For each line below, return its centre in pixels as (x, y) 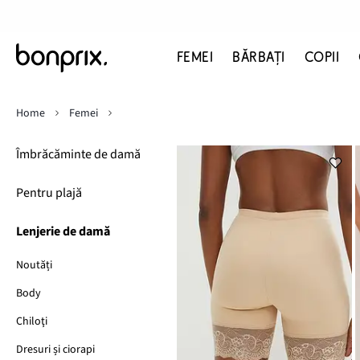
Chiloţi (32, 321)
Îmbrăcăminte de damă (78, 154)
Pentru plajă (49, 193)
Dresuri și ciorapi (55, 350)
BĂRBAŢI (259, 57)
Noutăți (34, 265)
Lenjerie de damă (63, 231)
